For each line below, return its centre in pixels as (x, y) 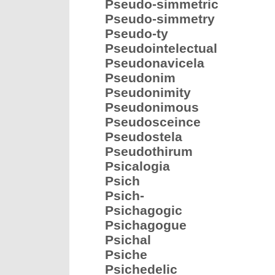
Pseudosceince (153, 122)
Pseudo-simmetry (160, 19)
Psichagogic (144, 210)
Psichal (128, 240)
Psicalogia (137, 166)
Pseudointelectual (161, 48)
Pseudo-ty (137, 33)
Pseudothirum (149, 151)
